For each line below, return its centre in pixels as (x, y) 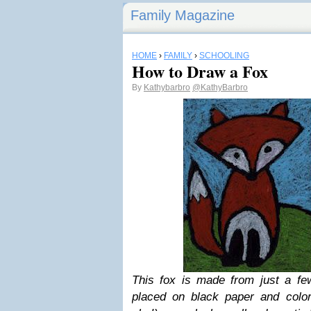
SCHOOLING (224, 56)
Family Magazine (183, 15)
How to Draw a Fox (200, 71)
